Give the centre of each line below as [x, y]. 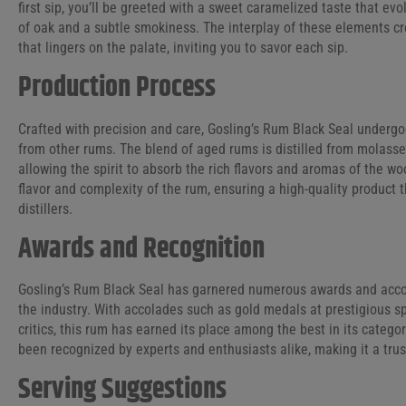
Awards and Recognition [141, 249]
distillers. [45, 208]
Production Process [117, 88]
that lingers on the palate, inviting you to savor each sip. [183, 48]
